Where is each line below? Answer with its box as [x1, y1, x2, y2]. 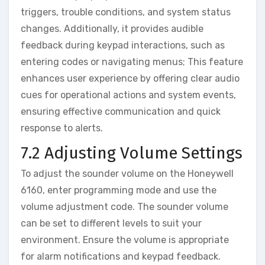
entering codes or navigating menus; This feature [21, 56, 243, 67]
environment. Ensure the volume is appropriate [21, 234, 229, 245]
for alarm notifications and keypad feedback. [21, 251, 221, 262]
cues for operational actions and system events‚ [21, 89, 236, 101]
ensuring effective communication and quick [21, 105, 221, 117]
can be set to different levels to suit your [21, 218, 202, 229]
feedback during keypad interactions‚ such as [21, 39, 225, 51]
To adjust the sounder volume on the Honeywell [21, 168, 234, 179]
